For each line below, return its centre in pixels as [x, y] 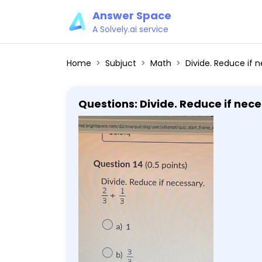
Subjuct [121, 63]
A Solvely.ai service [130, 29]
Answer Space [132, 15]
